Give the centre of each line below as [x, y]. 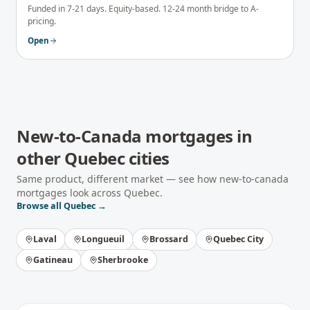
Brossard [169, 239]
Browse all [40, 206]
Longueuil [103, 239]
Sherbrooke [123, 260]
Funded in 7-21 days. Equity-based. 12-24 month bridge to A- [143, 9]
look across [95, 193]
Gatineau [53, 260]
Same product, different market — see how [118, 179]
